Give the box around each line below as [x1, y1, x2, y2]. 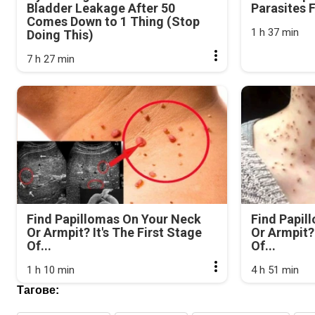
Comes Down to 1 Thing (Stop [27, 13, 200, 29]
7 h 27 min [27, 52, 75, 65]
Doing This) [27, 27, 94, 42]
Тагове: [17, 284, 59, 297]
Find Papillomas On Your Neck [27, 212, 201, 227]
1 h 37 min [251, 25, 300, 39]
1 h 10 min [27, 264, 75, 277]
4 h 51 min [251, 264, 300, 277]
